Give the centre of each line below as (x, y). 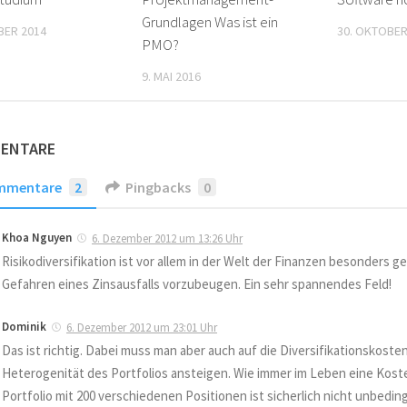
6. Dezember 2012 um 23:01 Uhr (142, 327)
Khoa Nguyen (37, 237)
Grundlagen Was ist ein (210, 21)
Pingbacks (158, 187)
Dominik (24, 326)
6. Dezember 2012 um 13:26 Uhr (167, 238)
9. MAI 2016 (172, 76)
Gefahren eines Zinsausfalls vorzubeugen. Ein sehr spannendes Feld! (197, 283)
